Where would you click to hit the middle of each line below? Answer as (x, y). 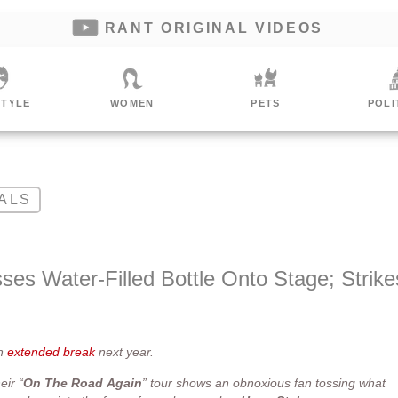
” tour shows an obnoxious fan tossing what (264, 382)
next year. (124, 352)
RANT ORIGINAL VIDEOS (214, 28)
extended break (51, 352)
